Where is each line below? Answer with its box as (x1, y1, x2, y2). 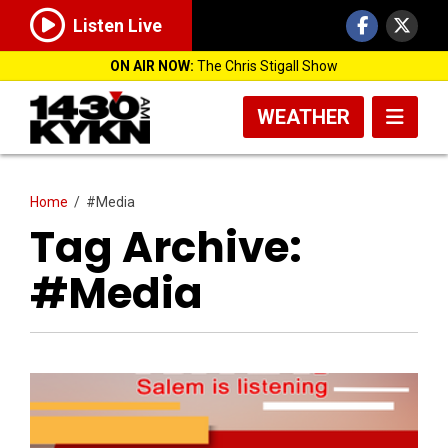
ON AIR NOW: (110, 58, 194, 74)
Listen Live (73, 15, 162, 37)
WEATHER (257, 105, 350, 129)
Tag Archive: (30, 217, 302, 277)
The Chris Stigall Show (194, 58, 338, 74)
